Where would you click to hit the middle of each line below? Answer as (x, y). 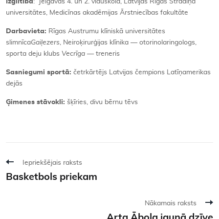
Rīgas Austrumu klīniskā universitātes (107, 31)
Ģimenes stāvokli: (36, 102)
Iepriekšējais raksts (52, 163)
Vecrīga (74, 54)
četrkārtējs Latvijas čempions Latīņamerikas (142, 72)
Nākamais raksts (171, 203)
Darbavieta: (27, 31)
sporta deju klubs (34, 54)
